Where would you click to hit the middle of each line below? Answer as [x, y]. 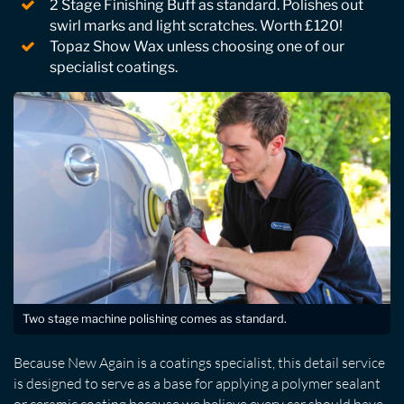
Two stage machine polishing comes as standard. [155, 318]
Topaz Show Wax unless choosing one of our [197, 46]
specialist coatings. [114, 67]
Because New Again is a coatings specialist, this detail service [199, 362]
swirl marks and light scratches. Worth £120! [196, 25]
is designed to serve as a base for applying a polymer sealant [197, 383]
